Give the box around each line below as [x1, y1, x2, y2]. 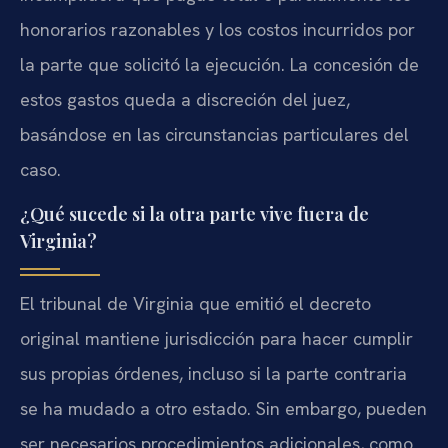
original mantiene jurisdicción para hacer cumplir [20, 327, 413, 351]
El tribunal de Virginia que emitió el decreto [20, 292, 371, 316]
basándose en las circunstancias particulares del [20, 122, 409, 146]
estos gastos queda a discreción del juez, [20, 87, 350, 111]
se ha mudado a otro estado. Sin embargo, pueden [20, 397, 427, 421]
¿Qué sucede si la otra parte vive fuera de [20, 202, 369, 227]
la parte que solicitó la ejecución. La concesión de [20, 52, 419, 76]
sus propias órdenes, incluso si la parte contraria [20, 362, 407, 386]
